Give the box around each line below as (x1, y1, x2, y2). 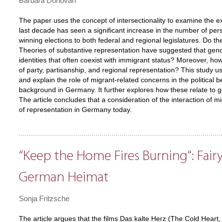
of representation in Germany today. (19, 106, 132, 113)
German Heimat (19, 170, 109, 185)
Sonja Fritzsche (19, 194, 69, 203)
